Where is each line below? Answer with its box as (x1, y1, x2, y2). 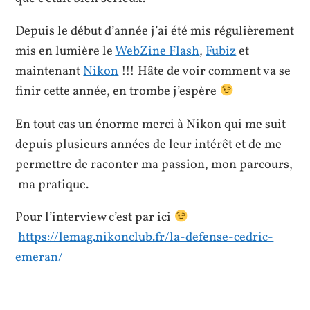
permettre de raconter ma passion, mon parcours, (15, 155, 293, 174)
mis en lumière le (15, 42, 116, 61)
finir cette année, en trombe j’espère (15, 82, 220, 101)
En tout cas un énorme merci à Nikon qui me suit (15, 115, 286, 134)
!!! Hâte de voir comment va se (118, 62, 291, 81)
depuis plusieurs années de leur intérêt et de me (15, 135, 282, 154)
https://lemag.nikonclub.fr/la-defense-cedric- (18, 228, 274, 247)
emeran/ (15, 248, 64, 267)
